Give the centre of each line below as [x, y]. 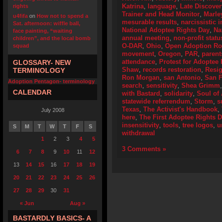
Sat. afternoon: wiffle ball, [47, 23]
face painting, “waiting [43, 31]
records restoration [172, 70]
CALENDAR [32, 92]
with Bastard [141, 93]
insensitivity [140, 125]
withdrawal [139, 133]
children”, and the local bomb [52, 38]
